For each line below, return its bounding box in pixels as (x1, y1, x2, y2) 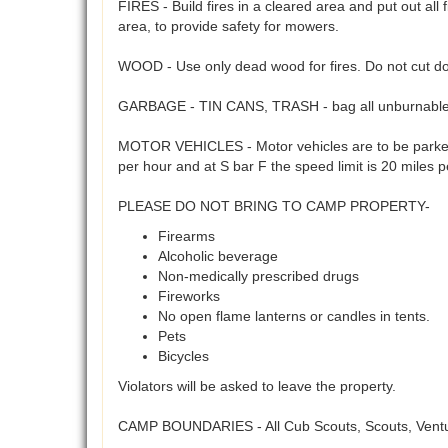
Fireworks (158, 288, 220, 305)
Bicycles (158, 348, 209, 365)
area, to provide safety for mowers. (118, 18, 339, 35)
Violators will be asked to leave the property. (118, 378, 396, 395)
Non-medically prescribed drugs (158, 268, 359, 285)
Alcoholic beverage (158, 248, 278, 265)
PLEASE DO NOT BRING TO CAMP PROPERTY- (118, 198, 430, 215)
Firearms (158, 228, 215, 245)
